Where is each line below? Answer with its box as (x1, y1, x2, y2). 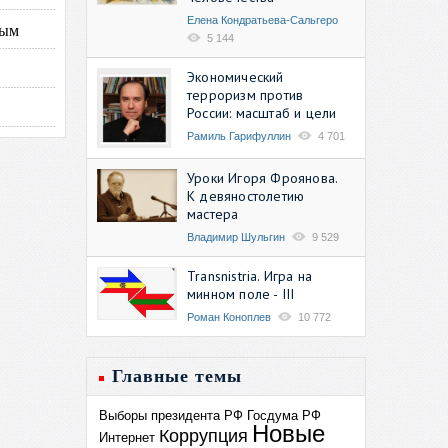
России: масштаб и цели (187, 103, 337, 122)
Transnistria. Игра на (187, 266, 313, 285)
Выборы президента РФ (99, 407, 243, 423)
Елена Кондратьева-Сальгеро (187, 13, 338, 26)
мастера (187, 204, 239, 223)
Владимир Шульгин (187, 230, 285, 243)
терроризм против (187, 85, 304, 104)
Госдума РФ (247, 407, 321, 423)
